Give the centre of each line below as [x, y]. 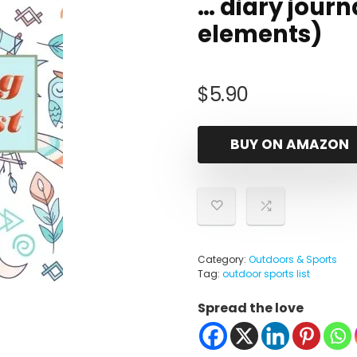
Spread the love [251, 308]
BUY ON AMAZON [289, 144]
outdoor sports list [266, 274]
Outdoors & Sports [293, 259]
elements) [260, 34]
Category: [223, 259]
